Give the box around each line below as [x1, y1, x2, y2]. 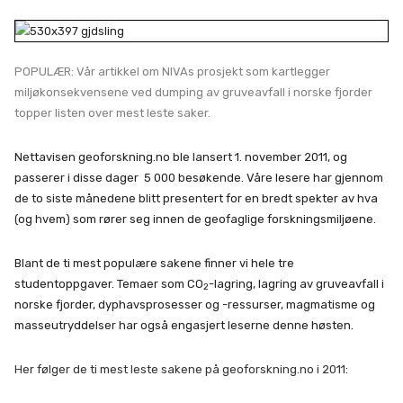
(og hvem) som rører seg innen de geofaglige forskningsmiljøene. [14, 211, 376, 226]
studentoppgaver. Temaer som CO [14, 276, 203, 291]
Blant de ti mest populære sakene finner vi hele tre [14, 255, 294, 270]
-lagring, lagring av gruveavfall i [209, 276, 384, 291]
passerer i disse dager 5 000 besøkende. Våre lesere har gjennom [14, 170, 383, 184]
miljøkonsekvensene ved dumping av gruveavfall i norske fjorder [14, 85, 372, 99]
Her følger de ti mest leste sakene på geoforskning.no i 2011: [14, 362, 348, 376]
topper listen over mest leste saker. [14, 105, 210, 120]
